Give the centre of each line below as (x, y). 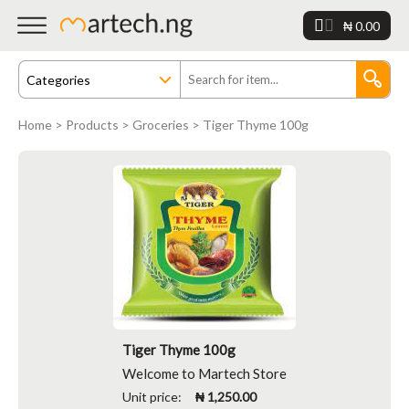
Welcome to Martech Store (204, 373)
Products (92, 125)
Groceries (161, 125)
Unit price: (159, 397)
